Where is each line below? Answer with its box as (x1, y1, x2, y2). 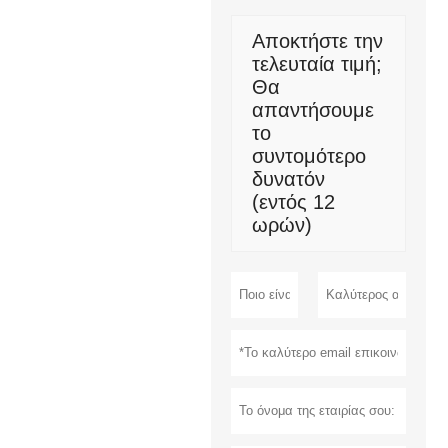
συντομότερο (251, 145, 366, 168)
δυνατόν (251, 168, 325, 191)
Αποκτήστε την (251, 30, 383, 53)
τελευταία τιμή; (251, 53, 382, 76)
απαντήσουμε (251, 99, 374, 122)
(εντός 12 (251, 191, 335, 214)
